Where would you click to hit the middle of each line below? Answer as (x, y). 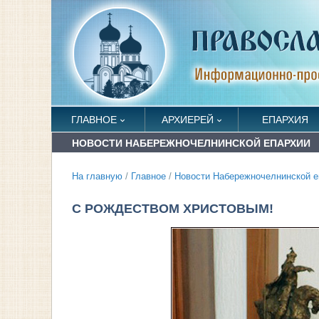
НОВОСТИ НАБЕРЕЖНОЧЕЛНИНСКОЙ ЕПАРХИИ (191, 143)
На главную (97, 177)
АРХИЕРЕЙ (187, 120)
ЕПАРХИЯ (285, 120)
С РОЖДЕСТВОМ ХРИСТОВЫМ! (173, 209)
